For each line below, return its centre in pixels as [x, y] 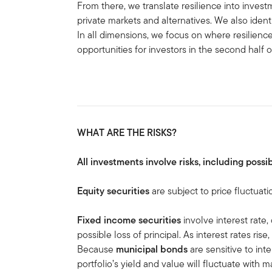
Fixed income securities [129, 220]
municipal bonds [152, 249]
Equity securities [114, 191]
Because [97, 249]
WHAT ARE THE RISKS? [127, 132]
